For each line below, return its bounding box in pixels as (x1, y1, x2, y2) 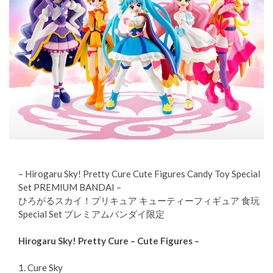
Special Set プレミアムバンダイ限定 (18, 208, 165, 220)
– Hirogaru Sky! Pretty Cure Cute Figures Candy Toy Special (18, 168, 260, 180)
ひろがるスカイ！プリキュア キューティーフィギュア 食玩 (18, 195, 260, 207)
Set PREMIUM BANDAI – (18, 182, 121, 193)
